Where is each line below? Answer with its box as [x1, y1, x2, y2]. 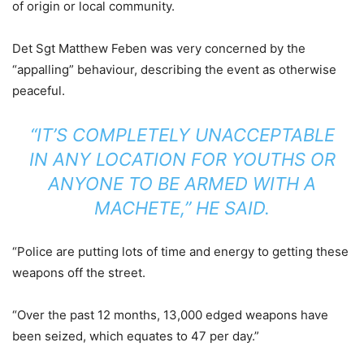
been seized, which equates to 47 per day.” [12, 327, 259, 344]
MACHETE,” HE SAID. [94, 197, 270, 219]
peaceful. [12, 82, 65, 98]
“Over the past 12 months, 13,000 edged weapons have [12, 306, 328, 323]
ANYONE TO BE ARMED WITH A [48, 172, 316, 194]
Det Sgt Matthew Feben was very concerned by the [12, 40, 305, 56]
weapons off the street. [12, 264, 145, 280]
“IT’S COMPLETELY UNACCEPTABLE [29, 123, 335, 145]
